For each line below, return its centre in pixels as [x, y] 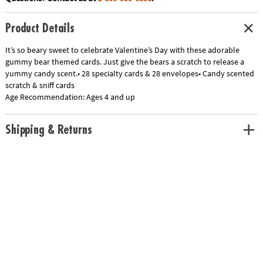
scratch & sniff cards [40, 85]
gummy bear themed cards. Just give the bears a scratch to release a [124, 62]
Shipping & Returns [48, 130]
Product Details [40, 28]
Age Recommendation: [45, 97]
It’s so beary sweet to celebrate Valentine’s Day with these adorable [122, 50]
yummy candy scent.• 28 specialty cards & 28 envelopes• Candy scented [129, 74]
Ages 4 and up [110, 97]
